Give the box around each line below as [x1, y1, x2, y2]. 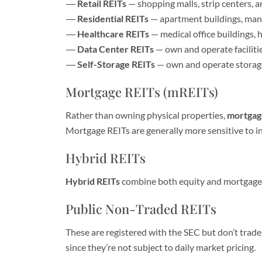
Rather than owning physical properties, [65, 109, 227, 120]
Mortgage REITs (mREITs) [65, 83, 218, 101]
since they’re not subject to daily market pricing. [65, 242, 256, 253]
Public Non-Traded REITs [65, 200, 216, 218]
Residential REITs [77, 13, 149, 24]
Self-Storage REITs [77, 58, 155, 70]
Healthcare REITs [77, 28, 149, 39]
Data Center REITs [77, 43, 154, 54]
